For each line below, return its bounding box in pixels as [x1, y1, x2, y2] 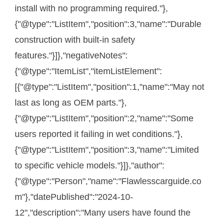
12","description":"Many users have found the [15, 208, 191, 218]
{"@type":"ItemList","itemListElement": [15, 66, 162, 77]
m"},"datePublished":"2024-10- [15, 192, 133, 202]
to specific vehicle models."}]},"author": [15, 161, 165, 171]
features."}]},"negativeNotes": [15, 51, 128, 61]
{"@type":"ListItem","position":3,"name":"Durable [15, 19, 201, 29]
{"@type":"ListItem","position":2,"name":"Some [15, 113, 193, 124]
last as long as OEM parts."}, [15, 98, 127, 108]
